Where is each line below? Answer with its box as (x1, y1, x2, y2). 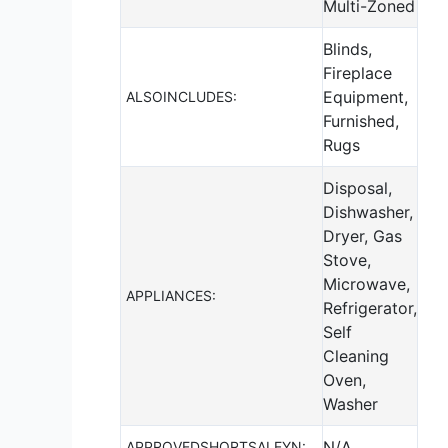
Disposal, (323, 177, 392, 198)
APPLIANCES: (126, 286, 216, 304)
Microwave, (323, 273, 410, 294)
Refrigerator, (323, 297, 417, 318)
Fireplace (323, 62, 392, 83)
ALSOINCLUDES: (126, 87, 237, 105)
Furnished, (323, 110, 399, 131)
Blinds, (323, 38, 372, 59)
